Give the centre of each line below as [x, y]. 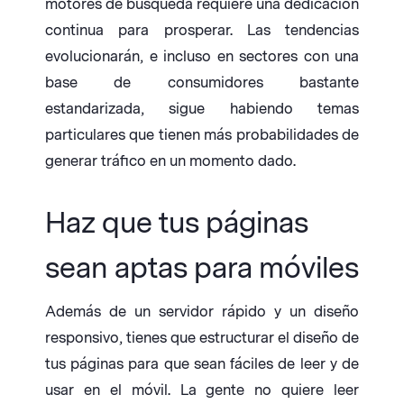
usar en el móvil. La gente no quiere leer [202, 390]
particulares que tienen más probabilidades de [202, 135]
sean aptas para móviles [202, 269]
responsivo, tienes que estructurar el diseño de [202, 338]
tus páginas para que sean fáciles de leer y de [202, 364]
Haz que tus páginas [176, 224]
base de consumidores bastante [202, 83]
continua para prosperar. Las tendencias [202, 31]
